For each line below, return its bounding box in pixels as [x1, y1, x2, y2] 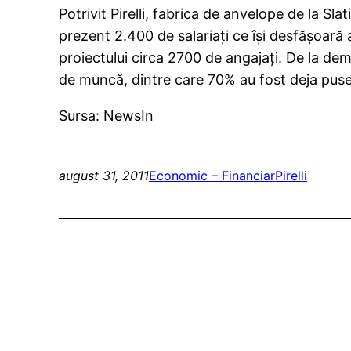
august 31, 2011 [59, 168, 150, 184]
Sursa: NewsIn [59, 107, 154, 125]
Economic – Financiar [149, 168, 276, 184]
